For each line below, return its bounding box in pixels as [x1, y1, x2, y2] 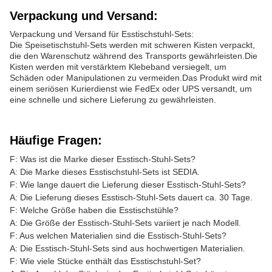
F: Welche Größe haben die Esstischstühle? [10, 205, 178, 215]
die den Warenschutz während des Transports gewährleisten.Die [10, 51, 257, 61]
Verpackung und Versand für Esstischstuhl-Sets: [10, 29, 194, 39]
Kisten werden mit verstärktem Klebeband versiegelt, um [10, 62, 226, 72]
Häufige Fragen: [10, 134, 102, 147]
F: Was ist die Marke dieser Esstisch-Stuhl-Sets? [10, 154, 195, 164]
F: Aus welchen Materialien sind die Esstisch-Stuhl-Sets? [10, 231, 226, 240]
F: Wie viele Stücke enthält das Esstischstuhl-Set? [10, 256, 201, 266]
